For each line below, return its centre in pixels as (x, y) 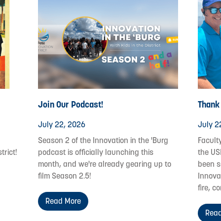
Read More (63, 201)
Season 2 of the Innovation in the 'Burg (103, 141)
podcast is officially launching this (96, 152)
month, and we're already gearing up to (105, 164)
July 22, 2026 (62, 125)
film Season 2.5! (65, 176)
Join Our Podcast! (71, 105)
